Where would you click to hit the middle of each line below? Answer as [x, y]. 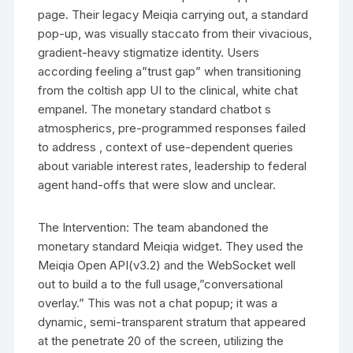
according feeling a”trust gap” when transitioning [170, 71]
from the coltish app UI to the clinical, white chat [168, 90]
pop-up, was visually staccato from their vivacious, [175, 33]
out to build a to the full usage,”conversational [161, 284]
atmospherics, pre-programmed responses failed [172, 128]
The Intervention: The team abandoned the [154, 227]
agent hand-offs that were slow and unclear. [157, 184]
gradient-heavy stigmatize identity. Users [149, 52]
